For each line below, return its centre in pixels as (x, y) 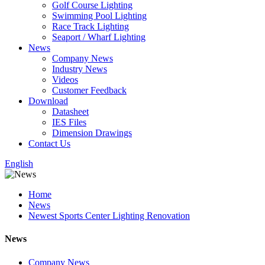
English (19, 164)
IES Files (69, 122)
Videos (65, 80)
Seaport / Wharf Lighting (99, 37)
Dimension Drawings (92, 133)
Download (48, 101)
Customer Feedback (89, 90)
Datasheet (70, 112)
